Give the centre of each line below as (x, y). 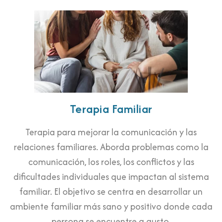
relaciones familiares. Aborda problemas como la (111, 147)
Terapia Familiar (111, 109)
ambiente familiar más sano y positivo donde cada (111, 207)
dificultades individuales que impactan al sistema (111, 177)
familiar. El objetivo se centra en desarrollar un (111, 192)
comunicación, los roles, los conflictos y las (111, 162)
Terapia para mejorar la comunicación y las (111, 132)
